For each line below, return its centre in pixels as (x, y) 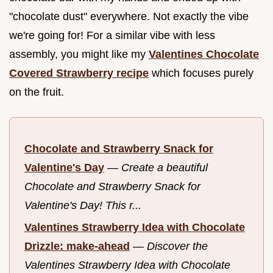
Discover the (177, 246)
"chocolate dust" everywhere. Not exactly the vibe (129, 16)
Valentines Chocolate (204, 54)
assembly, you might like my (79, 54)
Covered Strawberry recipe (79, 73)
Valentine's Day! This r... (83, 205)
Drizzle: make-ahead (77, 246)
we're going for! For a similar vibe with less (112, 35)
